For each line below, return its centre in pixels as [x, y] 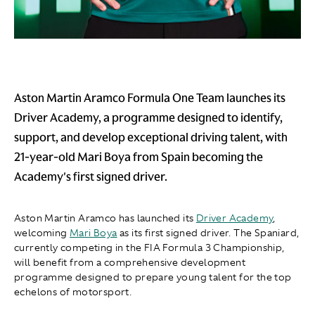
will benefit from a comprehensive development [130, 263]
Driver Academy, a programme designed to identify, [148, 118]
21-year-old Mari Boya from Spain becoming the [139, 157]
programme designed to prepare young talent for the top [153, 277]
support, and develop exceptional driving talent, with [151, 137]
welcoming [42, 233]
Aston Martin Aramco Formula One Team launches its [150, 98]
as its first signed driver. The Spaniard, [208, 233]
